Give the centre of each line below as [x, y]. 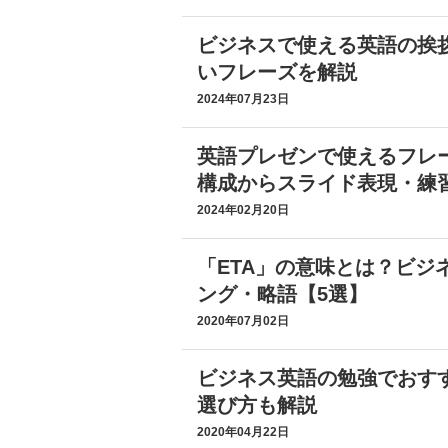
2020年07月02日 [243, 321]
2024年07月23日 [243, 99]
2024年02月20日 [243, 210]
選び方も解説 [257, 405]
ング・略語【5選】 [282, 294]
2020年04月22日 [243, 432]
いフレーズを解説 [277, 72]
